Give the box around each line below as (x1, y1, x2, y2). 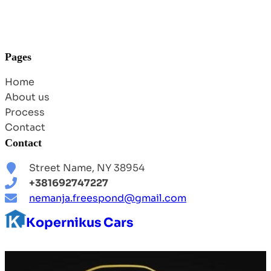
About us (5, 91, 50, 104)
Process (5, 106, 45, 119)
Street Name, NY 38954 (29, 162, 145, 175)
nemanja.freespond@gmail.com (29, 192, 186, 205)
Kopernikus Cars (26, 215, 133, 231)
